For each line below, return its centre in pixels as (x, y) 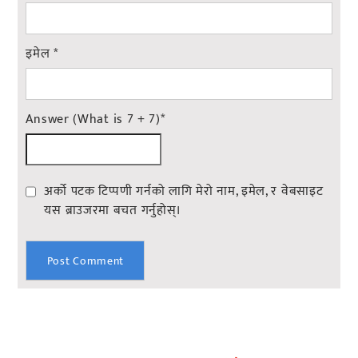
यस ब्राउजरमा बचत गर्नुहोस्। (113, 210)
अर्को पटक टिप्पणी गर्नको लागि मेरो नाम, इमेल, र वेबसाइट (184, 191)
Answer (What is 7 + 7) (93, 119)
